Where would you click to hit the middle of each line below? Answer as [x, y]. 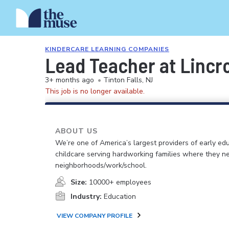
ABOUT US [76, 131]
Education [120, 197]
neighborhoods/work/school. [101, 165]
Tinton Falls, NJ [128, 80]
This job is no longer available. [95, 91]
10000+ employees [120, 182]
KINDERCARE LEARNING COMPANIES [107, 49]
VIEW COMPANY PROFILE [95, 216]
